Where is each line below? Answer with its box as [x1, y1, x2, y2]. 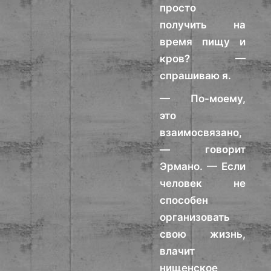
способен [160, 194, 209, 206]
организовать [160, 211, 230, 223]
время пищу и [160, 36, 246, 48]
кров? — [160, 53, 246, 65]
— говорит [160, 143, 246, 155]
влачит [160, 245, 195, 257]
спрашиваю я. [160, 70, 232, 82]
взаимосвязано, [160, 126, 243, 139]
